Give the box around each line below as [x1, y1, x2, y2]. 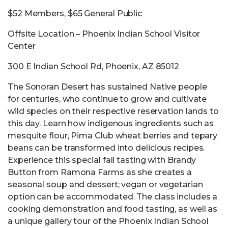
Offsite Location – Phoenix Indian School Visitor [8, 29, 201, 39]
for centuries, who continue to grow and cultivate [8, 94, 207, 104]
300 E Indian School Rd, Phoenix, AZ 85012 [8, 62, 180, 71]
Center [8, 41, 36, 51]
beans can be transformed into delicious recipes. [8, 143, 205, 153]
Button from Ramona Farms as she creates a [8, 167, 192, 177]
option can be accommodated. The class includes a [8, 192, 218, 202]
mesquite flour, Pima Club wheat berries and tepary [8, 131, 218, 140]
